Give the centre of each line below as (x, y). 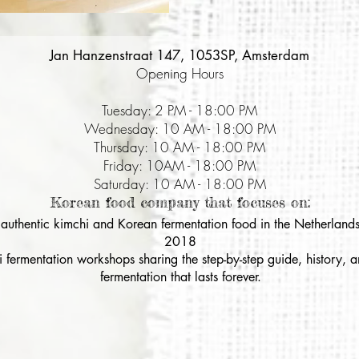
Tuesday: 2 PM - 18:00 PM (179, 110)
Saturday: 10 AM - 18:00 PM (179, 184)
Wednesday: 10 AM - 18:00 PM (179, 128)
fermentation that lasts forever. (180, 276)
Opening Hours (179, 73)
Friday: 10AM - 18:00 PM (179, 165)
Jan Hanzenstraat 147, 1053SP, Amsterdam (179, 55)
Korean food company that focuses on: (180, 202)
